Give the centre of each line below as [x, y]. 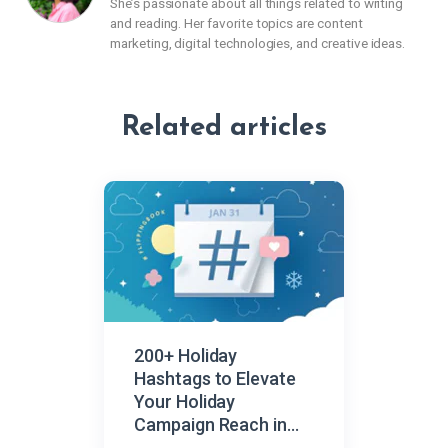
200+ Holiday [186, 355]
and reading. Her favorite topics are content [236, 23]
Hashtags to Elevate [215, 378]
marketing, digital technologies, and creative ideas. [258, 43]
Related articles [224, 127]
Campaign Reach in [211, 424]
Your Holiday [185, 401]
